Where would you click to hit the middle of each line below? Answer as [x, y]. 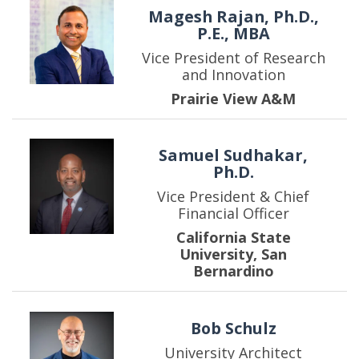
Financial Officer [233, 214]
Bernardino [233, 271]
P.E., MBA [233, 34]
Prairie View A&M [234, 99]
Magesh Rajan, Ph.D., [233, 17]
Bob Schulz [233, 328]
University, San [234, 254]
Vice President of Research [233, 58]
